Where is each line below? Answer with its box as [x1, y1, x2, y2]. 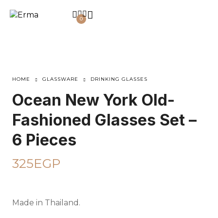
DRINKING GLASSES [91, 76, 147, 82]
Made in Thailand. [12, 198, 80, 207]
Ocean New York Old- [12, 91, 175, 109]
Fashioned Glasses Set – [12, 110, 197, 129]
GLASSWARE [42, 76, 78, 82]
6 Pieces [12, 130, 76, 149]
